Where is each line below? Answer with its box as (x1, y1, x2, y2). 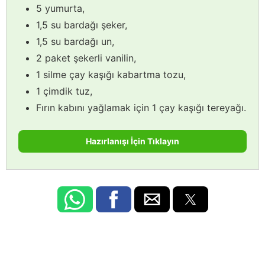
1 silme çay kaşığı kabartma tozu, (36, 68, 186, 80)
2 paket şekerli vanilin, (36, 51, 136, 64)
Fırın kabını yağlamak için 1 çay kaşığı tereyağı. (36, 101, 246, 114)
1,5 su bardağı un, (36, 35, 114, 47)
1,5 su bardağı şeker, (36, 18, 127, 31)
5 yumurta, (36, 2, 85, 14)
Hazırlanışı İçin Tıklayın (86, 135, 179, 146)
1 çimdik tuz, (36, 85, 92, 97)
